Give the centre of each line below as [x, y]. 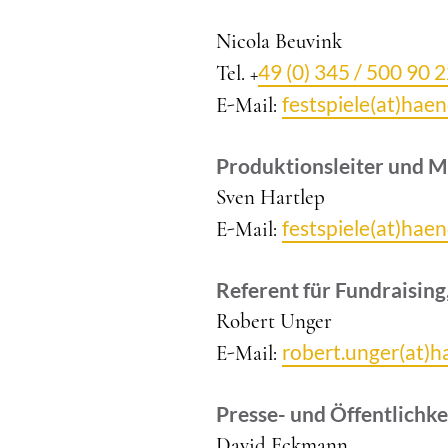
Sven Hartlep [270, 197]
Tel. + [237, 73]
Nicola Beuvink [279, 41]
